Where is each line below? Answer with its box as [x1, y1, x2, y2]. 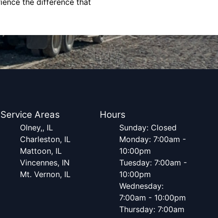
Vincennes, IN [20, 158, 70, 167]
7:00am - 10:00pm [119, 193, 186, 202]
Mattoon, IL [20, 146, 62, 156]
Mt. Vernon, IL [20, 169, 71, 179]
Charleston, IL [20, 134, 71, 144]
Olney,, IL [20, 123, 54, 132]
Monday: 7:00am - [119, 134, 186, 144]
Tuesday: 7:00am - [119, 158, 187, 167]
